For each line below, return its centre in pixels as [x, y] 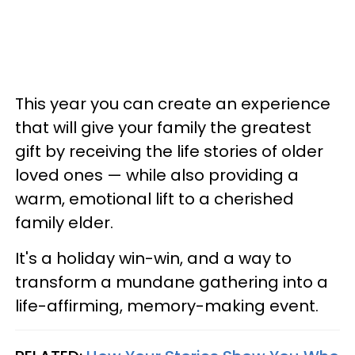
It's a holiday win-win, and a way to [153, 258]
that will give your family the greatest [163, 128]
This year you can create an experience [173, 104]
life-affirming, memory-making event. [167, 306]
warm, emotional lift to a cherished [155, 199]
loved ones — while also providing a [157, 175]
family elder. [64, 223]
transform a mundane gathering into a [172, 282]
